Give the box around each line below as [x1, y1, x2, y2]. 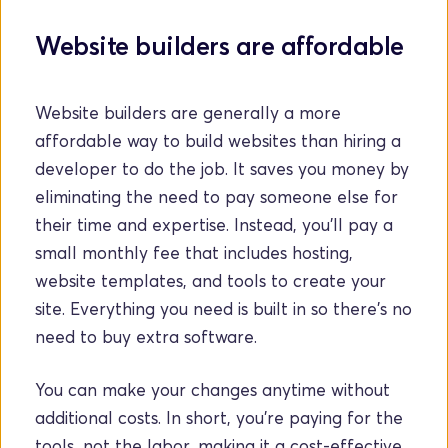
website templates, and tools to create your [35, 270, 386, 291]
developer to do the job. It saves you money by [35, 158, 409, 179]
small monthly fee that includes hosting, [35, 242, 353, 263]
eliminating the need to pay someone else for [35, 186, 398, 207]
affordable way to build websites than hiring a [35, 130, 401, 151]
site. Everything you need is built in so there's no [35, 298, 412, 319]
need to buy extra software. [35, 326, 257, 347]
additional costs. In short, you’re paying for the [35, 407, 403, 428]
